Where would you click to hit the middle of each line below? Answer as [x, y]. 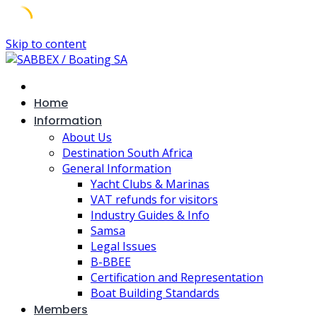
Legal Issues [123, 246]
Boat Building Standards [155, 293]
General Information [117, 168]
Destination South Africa [127, 153]
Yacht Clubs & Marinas [150, 184]
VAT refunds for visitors [154, 200]
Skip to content [46, 44]
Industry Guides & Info [150, 215]
